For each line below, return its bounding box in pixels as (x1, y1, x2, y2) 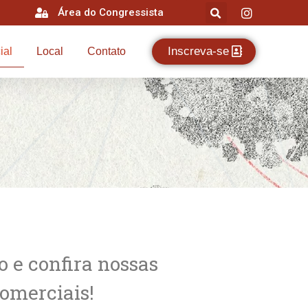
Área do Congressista (58, 5, 164, 19)
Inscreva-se (167, 45, 229, 58)
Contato (87, 45, 126, 57)
